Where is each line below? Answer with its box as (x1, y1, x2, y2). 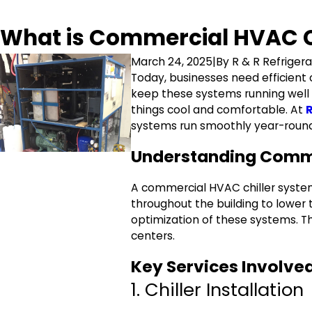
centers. (131, 228, 175, 243)
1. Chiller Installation (131, 277, 304, 303)
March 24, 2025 (131, 54, 213, 69)
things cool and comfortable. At (131, 102, 306, 117)
